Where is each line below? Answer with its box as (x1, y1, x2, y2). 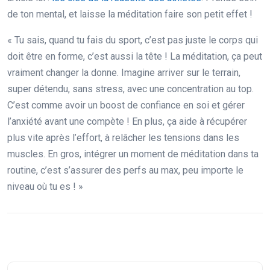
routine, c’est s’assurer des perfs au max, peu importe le (7, 165, 243, 177)
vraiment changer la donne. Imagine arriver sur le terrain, (7, 67, 240, 79)
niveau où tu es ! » (7, 181, 83, 193)
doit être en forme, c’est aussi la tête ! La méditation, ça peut (7, 51, 262, 63)
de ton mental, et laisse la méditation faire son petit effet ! (7, 8, 253, 20)
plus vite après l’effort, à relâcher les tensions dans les (7, 132, 239, 144)
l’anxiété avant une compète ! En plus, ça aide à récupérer (7, 116, 247, 128)
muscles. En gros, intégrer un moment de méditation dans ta (7, 148, 259, 160)
